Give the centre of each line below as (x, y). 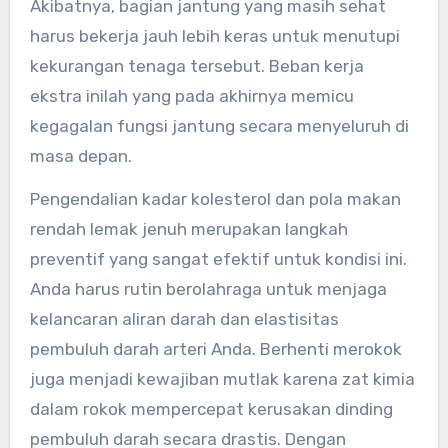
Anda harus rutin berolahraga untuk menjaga (208, 288)
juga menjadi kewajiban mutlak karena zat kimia (222, 378)
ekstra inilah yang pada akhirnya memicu (191, 95)
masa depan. (80, 155)
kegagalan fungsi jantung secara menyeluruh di (219, 125)
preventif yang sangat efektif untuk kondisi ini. (218, 258)
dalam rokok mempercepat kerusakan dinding (211, 408)
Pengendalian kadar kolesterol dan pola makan (215, 198)
